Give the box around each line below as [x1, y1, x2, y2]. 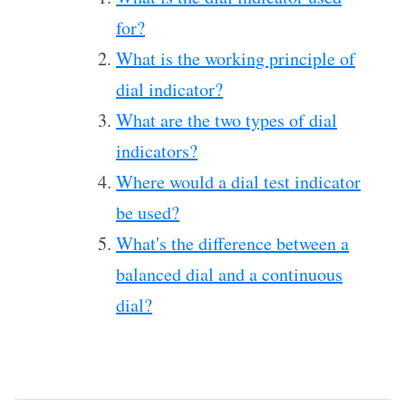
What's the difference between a [116, 231, 349, 256]
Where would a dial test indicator [116, 169, 361, 194]
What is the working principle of [116, 46, 355, 71]
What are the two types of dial [116, 108, 337, 132]
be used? [116, 200, 179, 225]
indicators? [116, 139, 198, 163]
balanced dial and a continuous [116, 262, 343, 286]
